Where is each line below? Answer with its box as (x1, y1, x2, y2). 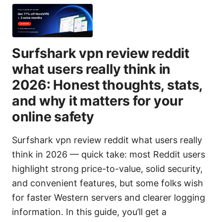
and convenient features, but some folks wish (12, 178, 203, 189)
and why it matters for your (12, 93, 183, 110)
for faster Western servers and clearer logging (12, 192, 205, 203)
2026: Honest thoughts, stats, (12, 77, 203, 94)
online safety (12, 109, 94, 125)
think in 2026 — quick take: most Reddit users (12, 149, 205, 160)
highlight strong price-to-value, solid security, (12, 164, 203, 174)
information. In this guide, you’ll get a (12, 207, 166, 218)
